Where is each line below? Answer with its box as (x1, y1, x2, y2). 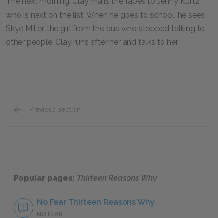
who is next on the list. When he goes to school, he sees (6, 10, 205, 19)
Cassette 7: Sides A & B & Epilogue (29, 114, 167, 124)
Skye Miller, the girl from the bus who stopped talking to (6, 24, 205, 33)
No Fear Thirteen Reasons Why (37, 198, 155, 207)
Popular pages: (14, 173, 77, 183)
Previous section (29, 106, 81, 113)
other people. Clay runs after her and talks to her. (6, 37, 179, 47)
